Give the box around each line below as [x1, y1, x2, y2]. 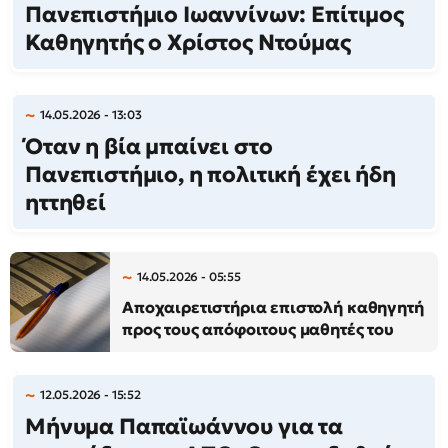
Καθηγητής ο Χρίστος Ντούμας [25, 29, 351, 56]
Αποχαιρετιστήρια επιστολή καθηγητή [122, 297, 424, 317]
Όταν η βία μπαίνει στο [25, 133, 273, 160]
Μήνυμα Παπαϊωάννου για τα [25, 413, 343, 440]
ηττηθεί [25, 189, 106, 216]
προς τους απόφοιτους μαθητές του [122, 319, 394, 339]
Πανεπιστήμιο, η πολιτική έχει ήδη [25, 161, 396, 188]
